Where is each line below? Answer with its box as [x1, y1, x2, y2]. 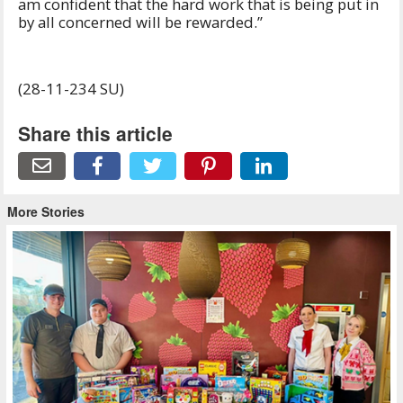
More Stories [7, 202, 85, 221]
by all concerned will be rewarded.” [18, 12, 266, 33]
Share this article [18, 119, 173, 147]
